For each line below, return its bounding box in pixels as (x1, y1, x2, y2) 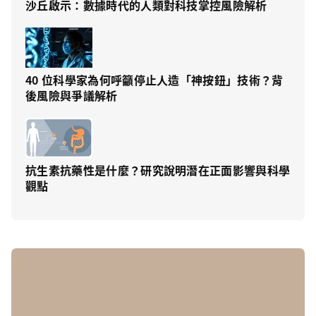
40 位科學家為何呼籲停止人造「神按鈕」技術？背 (25, 71, 284, 89)
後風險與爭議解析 (25, 87, 118, 104)
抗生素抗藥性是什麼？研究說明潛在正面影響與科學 (25, 162, 291, 179)
